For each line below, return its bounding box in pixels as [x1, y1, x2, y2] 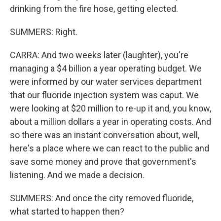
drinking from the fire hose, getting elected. [10, 3, 178, 14]
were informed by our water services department [10, 76, 202, 87]
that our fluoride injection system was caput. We [10, 90, 199, 100]
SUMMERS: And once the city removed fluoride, [10, 193, 193, 203]
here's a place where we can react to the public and [10, 143, 209, 153]
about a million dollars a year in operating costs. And [10, 116, 211, 127]
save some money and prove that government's [10, 156, 196, 167]
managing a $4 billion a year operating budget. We [10, 63, 202, 74]
